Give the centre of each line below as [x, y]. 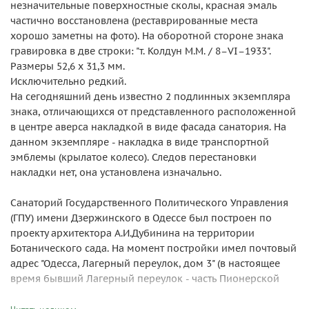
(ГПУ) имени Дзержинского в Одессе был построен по [141, 218]
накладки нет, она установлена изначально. [116, 172]
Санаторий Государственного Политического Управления [149, 203]
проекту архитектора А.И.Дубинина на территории [132, 233]
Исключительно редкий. [68, 81]
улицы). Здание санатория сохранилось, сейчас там [134, 294]
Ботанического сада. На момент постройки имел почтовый [153, 248]
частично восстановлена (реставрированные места [134, 21]
